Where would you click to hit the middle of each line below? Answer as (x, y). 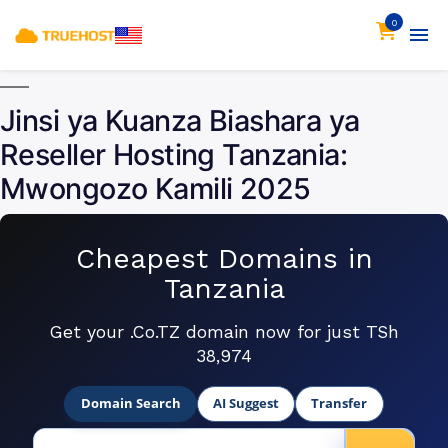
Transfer (339, 403)
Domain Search (130, 403)
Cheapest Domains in (224, 258)
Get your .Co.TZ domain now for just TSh (224, 332)
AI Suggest (246, 403)
